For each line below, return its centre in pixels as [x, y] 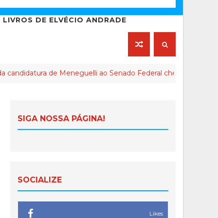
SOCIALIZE [40, 180]
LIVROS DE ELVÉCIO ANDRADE [65, 20]
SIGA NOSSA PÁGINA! [61, 119]
